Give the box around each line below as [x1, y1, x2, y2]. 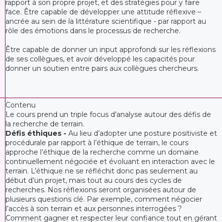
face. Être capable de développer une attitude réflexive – [5, 7, 201, 16]
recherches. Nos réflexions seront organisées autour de [5, 185, 196, 194]
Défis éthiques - [5, 128, 68, 138]
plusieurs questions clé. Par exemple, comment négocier [5, 194, 202, 204]
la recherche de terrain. [5, 119, 84, 128]
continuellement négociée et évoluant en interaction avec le [5, 157, 215, 166]
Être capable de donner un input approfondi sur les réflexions [5, 45, 216, 54]
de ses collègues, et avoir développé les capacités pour [5, 54, 195, 63]
